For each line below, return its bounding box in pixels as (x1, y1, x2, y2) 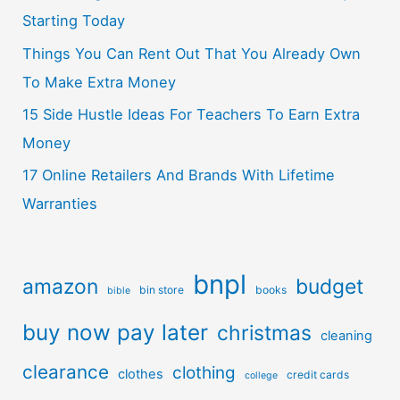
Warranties (22, 194, 98, 212)
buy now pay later (22, 318, 209, 346)
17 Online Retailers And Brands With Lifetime (22, 165, 336, 184)
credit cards (287, 367, 350, 381)
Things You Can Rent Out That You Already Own (22, 44, 362, 62)
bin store (139, 282, 185, 296)
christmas (217, 320, 312, 346)
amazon (22, 273, 99, 299)
